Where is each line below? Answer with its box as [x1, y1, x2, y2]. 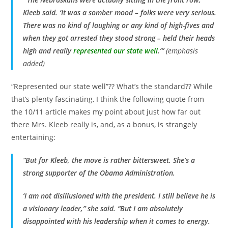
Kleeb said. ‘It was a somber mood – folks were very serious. [23, 7, 217, 17]
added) [23, 58, 45, 68]
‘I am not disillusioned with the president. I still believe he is [23, 190, 216, 201]
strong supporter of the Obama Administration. [23, 167, 176, 178]
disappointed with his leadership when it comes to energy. [23, 216, 211, 226]
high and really [23, 45, 74, 55]
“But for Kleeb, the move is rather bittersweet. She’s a [23, 155, 195, 165]
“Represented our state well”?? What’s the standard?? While [11, 81, 213, 91]
